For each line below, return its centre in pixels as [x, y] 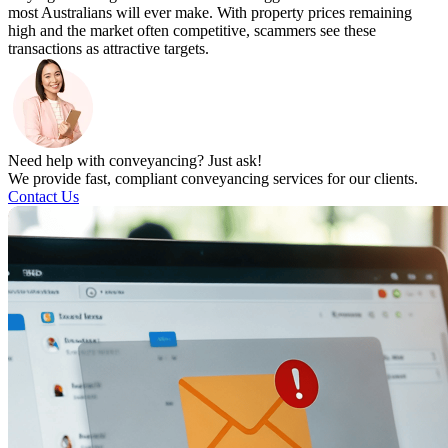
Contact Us [43, 196]
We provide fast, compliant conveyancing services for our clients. [213, 178]
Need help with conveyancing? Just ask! [135, 160]
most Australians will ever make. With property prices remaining [210, 12]
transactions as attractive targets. [108, 48]
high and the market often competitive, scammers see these [192, 30]
